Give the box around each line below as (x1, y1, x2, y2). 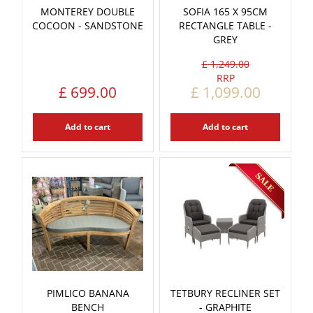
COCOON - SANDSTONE (32, 18, 143, 32)
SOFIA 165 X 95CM (183, 4, 268, 18)
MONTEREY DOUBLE (41, 4, 135, 18)
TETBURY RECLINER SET (170, 286, 280, 300)
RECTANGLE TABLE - (179, 18, 272, 32)
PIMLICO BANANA (46, 286, 129, 300)
